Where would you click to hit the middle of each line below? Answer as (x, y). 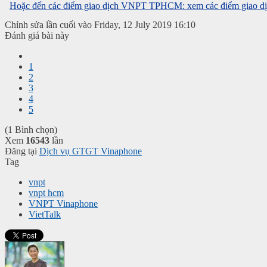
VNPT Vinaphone (63, 203)
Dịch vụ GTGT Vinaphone (91, 151)
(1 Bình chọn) (31, 129)
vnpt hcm (46, 193)
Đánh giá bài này (37, 35)
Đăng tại (21, 151)
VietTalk (45, 214)
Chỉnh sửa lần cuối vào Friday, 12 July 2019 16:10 (100, 24)
